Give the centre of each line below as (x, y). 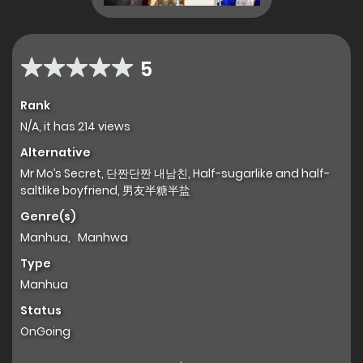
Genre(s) (48, 217)
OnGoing (45, 332)
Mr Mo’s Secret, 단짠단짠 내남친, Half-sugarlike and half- (175, 174)
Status (41, 311)
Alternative (56, 153)
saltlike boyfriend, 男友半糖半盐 (105, 191)
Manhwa (103, 238)
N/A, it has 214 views (75, 127)
